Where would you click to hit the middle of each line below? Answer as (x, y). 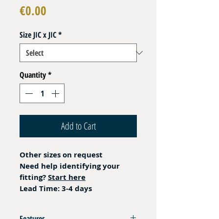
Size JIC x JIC (38, 35)
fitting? (34, 177)
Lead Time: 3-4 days (56, 189)
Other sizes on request (61, 155)
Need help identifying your (70, 166)
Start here (67, 177)
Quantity (33, 75)
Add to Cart (78, 126)
